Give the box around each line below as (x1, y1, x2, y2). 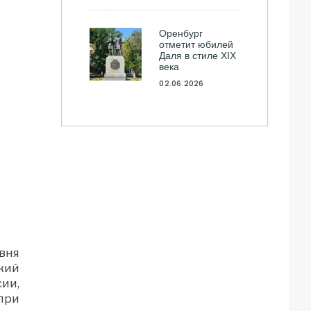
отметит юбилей (159, 39, 234, 50)
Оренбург (159, 28, 203, 39)
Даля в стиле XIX (159, 50, 237, 61)
